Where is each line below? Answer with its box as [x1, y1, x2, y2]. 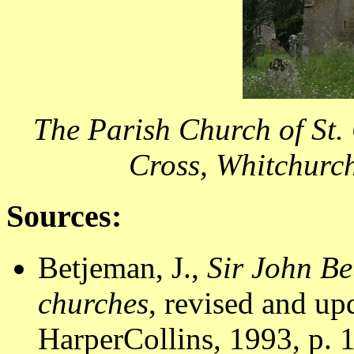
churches [38, 285, 149, 320]
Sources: [6, 198, 122, 235]
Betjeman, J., [38, 250, 207, 284]
